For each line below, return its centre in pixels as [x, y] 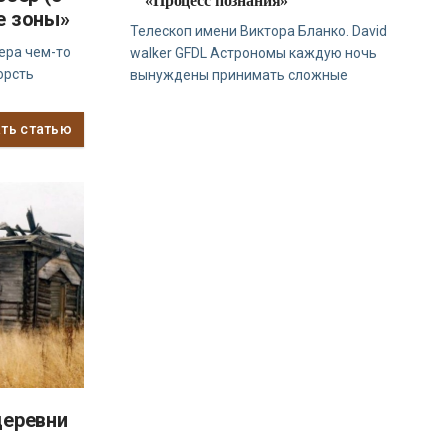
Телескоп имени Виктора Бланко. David [259, 31]
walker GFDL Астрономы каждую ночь [254, 53]
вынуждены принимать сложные [239, 75]
